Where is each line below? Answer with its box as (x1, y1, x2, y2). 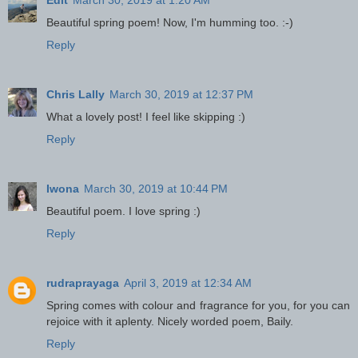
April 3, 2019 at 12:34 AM (124, 276, 252, 289)
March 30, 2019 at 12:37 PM (109, 87, 253, 101)
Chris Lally (46, 87, 105, 101)
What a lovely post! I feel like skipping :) (46, 109, 245, 123)
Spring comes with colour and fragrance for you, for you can (46, 298, 350, 312)
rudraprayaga (46, 276, 119, 289)
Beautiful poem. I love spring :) (46, 204, 201, 217)
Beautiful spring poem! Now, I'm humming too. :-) (46, 15, 293, 29)
